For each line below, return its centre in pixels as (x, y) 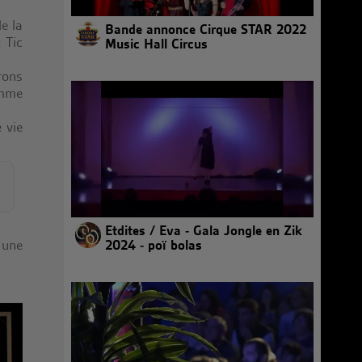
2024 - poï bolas (154, 245)
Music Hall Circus (156, 44)
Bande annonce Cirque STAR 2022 (206, 29)
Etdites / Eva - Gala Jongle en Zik (204, 230)
